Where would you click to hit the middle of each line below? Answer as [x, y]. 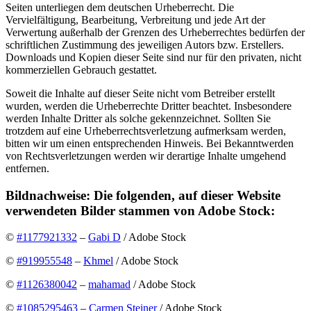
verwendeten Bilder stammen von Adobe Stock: [140, 210]
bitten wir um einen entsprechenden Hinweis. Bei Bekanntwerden [150, 143]
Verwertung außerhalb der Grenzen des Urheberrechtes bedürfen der [155, 32]
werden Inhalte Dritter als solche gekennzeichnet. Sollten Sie [138, 118]
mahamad [109, 285]
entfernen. [27, 168]
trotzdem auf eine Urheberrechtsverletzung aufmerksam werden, [146, 131]
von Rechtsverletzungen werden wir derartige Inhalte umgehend [146, 155]
